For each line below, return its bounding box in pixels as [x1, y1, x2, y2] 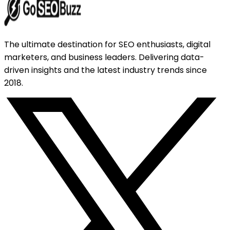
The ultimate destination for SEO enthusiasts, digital [4, 39, 210, 51]
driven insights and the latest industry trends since [4, 64, 207, 76]
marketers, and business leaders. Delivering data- [4, 51, 204, 64]
